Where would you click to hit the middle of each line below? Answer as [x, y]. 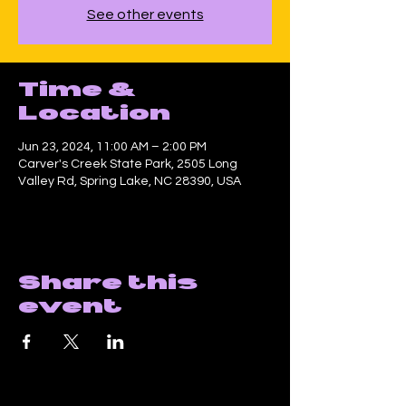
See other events [145, 14]
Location [94, 112]
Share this [108, 281]
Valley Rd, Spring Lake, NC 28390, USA [130, 181]
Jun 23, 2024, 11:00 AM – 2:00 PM [112, 146]
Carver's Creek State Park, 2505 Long [128, 164]
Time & [77, 88]
